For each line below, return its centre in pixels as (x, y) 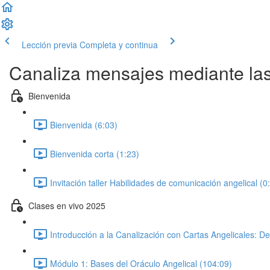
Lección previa (49, 45)
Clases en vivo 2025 (67, 205)
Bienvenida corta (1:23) (95, 153)
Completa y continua (119, 45)
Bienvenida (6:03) (84, 124)
